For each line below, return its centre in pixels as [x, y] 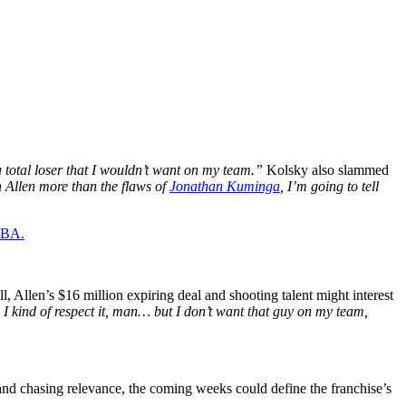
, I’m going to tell [329, 186]
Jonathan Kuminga [225, 186]
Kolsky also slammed [326, 169]
